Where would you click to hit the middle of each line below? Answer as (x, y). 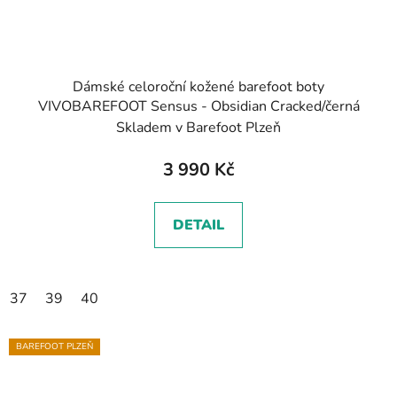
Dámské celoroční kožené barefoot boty (198, 86)
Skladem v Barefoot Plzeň (198, 127)
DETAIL (198, 225)
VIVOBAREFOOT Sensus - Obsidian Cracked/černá (198, 106)
